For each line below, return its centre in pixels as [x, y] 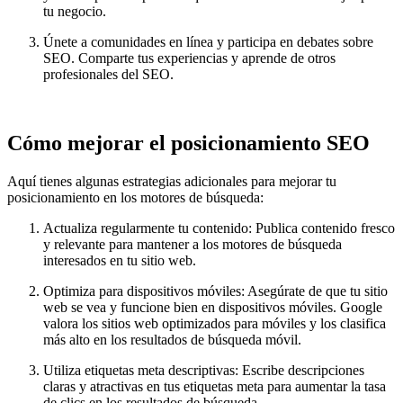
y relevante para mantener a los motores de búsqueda [193, 245]
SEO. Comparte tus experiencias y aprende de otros [189, 58]
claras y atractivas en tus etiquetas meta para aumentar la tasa [215, 387]
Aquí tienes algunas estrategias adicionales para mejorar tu [172, 182]
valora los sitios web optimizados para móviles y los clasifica [215, 324]
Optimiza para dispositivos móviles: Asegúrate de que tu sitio [215, 291]
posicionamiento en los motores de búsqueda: [135, 198]
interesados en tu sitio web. [120, 261]
